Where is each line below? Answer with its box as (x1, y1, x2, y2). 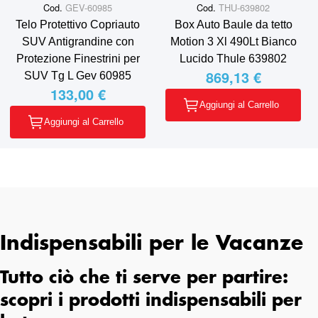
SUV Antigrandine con (21, 35, 134, 48)
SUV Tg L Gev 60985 (24, 69, 131, 82)
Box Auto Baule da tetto (174, 18, 292, 31)
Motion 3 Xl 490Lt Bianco (170, 35, 297, 48)
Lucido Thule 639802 (180, 52, 287, 65)
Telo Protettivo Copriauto (16, 18, 140, 31)
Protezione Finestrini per (16, 52, 140, 65)
